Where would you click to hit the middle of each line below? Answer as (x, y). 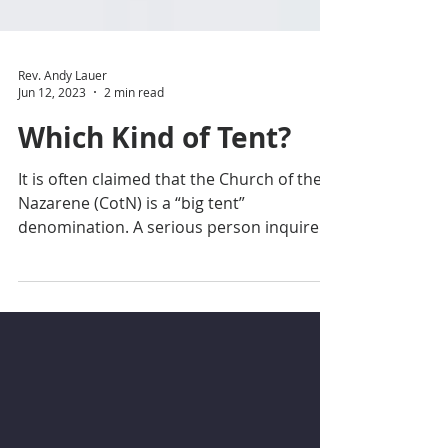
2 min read (134, 132)
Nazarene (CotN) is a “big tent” (131, 243)
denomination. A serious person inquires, (174, 267)
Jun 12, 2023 (52, 132)
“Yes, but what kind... (95, 291)
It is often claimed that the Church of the (170, 219)
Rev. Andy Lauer (62, 114)
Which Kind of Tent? (154, 177)
